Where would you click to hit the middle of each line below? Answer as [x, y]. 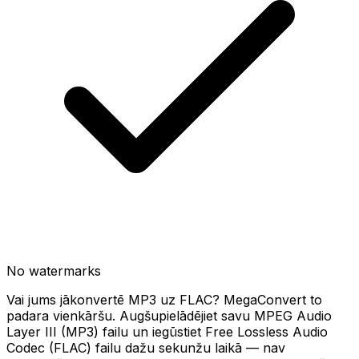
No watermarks [54, 271]
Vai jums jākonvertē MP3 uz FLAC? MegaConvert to [164, 300]
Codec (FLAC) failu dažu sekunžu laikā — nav [146, 348]
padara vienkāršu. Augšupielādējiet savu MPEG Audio [169, 316]
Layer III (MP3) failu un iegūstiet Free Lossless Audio [167, 332]
